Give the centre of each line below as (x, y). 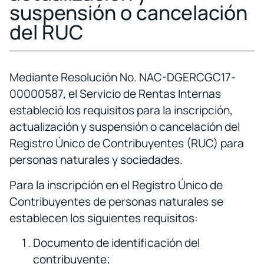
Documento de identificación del (116, 243)
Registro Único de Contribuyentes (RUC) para (127, 143)
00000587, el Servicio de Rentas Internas (115, 94)
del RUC (46, 32)
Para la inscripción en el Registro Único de (116, 185)
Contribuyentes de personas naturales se (116, 201)
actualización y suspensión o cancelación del (125, 127)
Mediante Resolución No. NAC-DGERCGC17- (123, 77)
